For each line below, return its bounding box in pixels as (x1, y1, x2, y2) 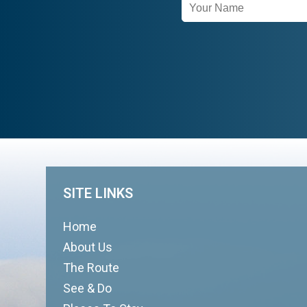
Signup (191, 13, 224, 26)
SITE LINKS (63, 185, 134, 201)
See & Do (63, 281, 112, 295)
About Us (63, 240, 113, 254)
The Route (63, 260, 120, 275)
